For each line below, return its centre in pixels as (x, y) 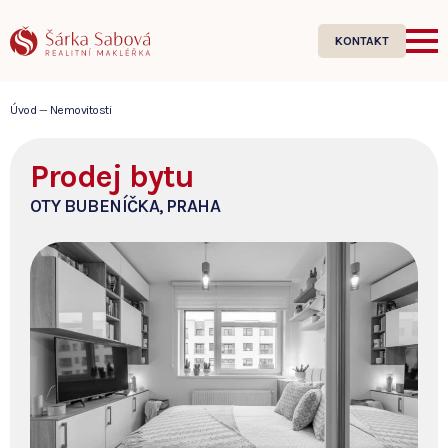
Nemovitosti (80, 110)
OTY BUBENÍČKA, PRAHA (125, 206)
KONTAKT (362, 41)
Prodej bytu (112, 176)
